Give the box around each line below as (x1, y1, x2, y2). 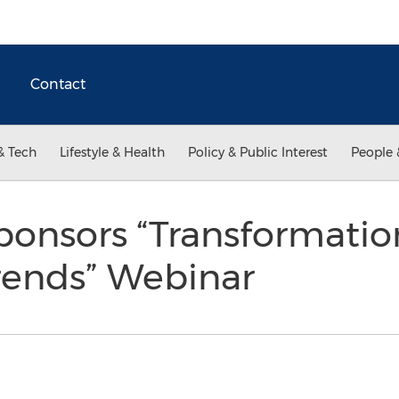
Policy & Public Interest (188, 144, 328, 160)
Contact (30, 76, 85, 93)
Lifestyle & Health (60, 144, 165, 160)
